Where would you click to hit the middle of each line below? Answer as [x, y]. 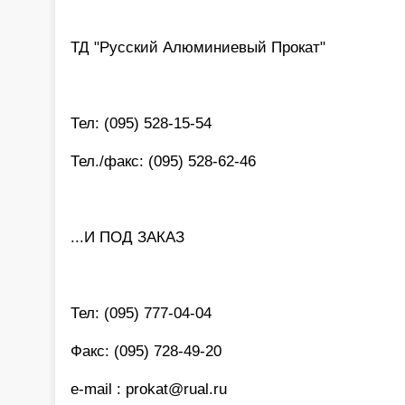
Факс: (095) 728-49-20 [146, 350]
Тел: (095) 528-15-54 [141, 122]
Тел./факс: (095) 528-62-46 [163, 160]
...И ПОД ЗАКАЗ [127, 236]
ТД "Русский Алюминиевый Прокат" [198, 47]
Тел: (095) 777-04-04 [141, 312]
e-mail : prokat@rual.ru [149, 388]
